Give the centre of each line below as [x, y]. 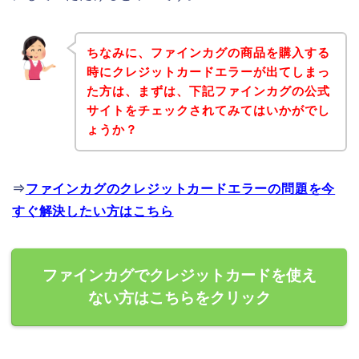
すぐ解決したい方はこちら [93, 212]
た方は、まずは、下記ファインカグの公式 [208, 91]
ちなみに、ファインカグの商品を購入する [208, 53]
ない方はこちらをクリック [179, 298]
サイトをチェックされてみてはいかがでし [208, 111]
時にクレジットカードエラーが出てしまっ [208, 72]
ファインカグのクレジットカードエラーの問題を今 [180, 189]
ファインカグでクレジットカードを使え [179, 276]
